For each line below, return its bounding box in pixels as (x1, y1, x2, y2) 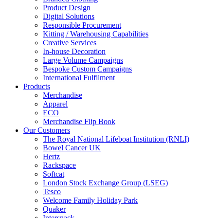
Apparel (43, 100, 68, 108)
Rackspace (43, 161, 76, 169)
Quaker (43, 205, 66, 213)
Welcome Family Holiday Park (43, 196, 138, 204)
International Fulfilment (43, 73, 115, 82)
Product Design (43, 3, 91, 12)
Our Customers (23, 126, 70, 134)
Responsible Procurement (43, 21, 121, 29)
